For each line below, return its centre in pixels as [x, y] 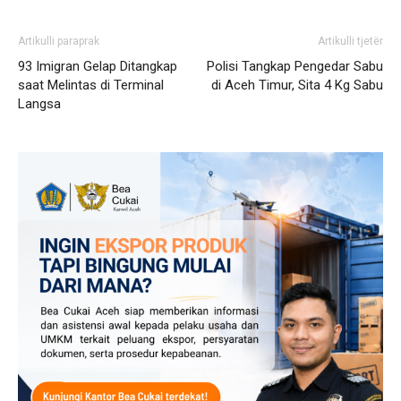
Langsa [39, 104]
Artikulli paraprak [59, 41]
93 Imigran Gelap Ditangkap [98, 66]
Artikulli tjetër [350, 41]
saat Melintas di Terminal [91, 85]
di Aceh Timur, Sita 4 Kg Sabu [297, 85]
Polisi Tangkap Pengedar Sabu [295, 66]
